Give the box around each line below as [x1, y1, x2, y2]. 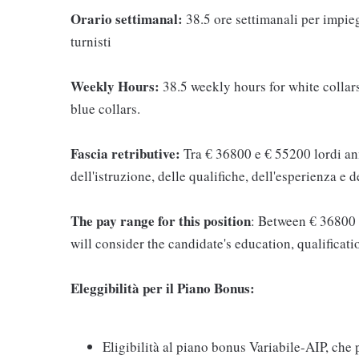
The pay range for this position [71, 211, 251, 231]
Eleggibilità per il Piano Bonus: [71, 278, 255, 298]
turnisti [71, 32, 111, 50]
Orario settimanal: [71, 9, 186, 29]
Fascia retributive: [71, 143, 180, 163]
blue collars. [71, 99, 140, 118]
